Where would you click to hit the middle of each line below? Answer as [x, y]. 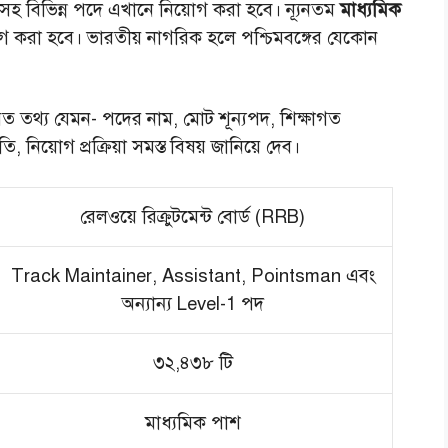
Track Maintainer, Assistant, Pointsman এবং [192, 275]
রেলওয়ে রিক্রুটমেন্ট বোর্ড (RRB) [192, 216]
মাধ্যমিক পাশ [192, 422]
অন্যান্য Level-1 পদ [192, 303]
